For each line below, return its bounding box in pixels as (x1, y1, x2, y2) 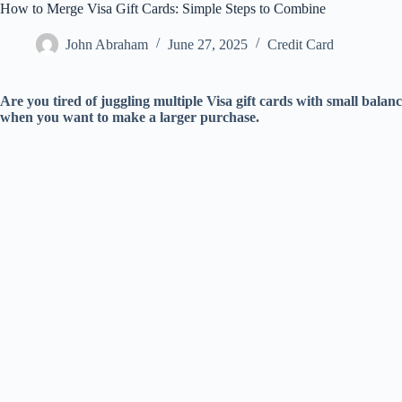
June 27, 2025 (168, 36, 248, 52)
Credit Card (267, 36, 334, 52)
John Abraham (66, 36, 148, 52)
